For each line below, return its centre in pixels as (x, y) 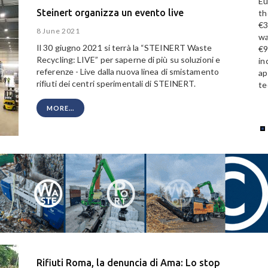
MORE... (60, 108)
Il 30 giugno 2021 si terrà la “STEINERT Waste (124, 48)
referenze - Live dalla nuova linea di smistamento (128, 72)
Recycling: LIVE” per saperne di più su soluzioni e (129, 60)
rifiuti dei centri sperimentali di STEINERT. (116, 84)
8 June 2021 (58, 31)
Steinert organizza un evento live (110, 12)
